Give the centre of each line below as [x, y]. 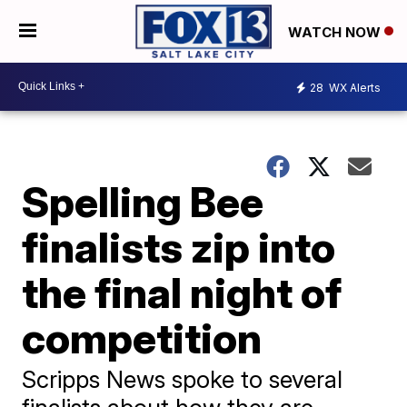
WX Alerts [353, 88]
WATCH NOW [336, 32]
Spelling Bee [143, 201]
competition [142, 338]
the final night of [182, 292]
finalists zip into [179, 247]
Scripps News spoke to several [183, 379]
